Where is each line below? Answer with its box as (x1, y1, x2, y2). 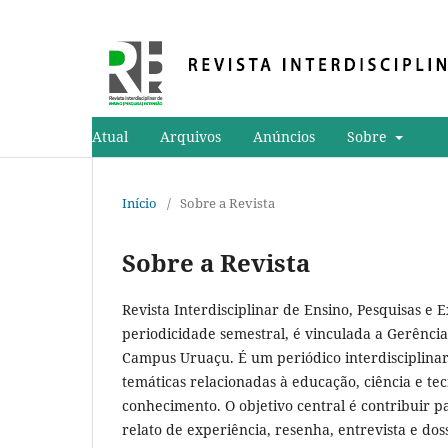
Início (122, 193, 157, 212)
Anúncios (253, 126, 315, 146)
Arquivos (160, 126, 221, 146)
